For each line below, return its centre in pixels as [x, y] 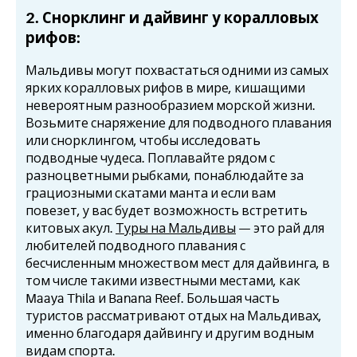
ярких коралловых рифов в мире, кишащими [165, 88]
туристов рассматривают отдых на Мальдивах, [174, 316]
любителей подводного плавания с [135, 246]
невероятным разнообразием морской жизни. [171, 106]
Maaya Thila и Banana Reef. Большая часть [153, 298]
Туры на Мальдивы [176, 228]
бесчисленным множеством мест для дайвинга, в [178, 263]
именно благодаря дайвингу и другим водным [170, 333]
